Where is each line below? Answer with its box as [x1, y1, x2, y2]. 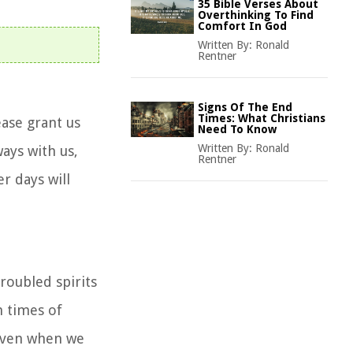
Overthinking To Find [198, 9, 314, 21]
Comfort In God [198, 20, 287, 32]
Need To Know [198, 123, 277, 136]
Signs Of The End [198, 101, 292, 113]
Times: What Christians [198, 112, 325, 124]
